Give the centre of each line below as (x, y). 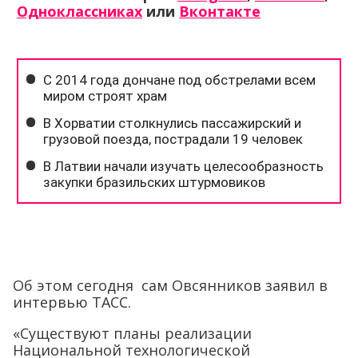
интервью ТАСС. (72, 302)
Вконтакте (220, 11)
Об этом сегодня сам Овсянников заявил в (170, 285)
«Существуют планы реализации (132, 333)
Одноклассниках (80, 11)
